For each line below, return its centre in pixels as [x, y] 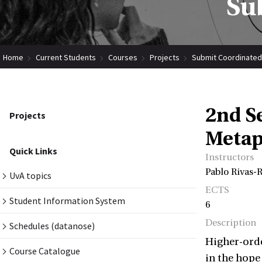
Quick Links [33, 151]
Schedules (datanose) [52, 226]
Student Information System [67, 201]
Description [231, 223]
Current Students [66, 58]
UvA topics [30, 176]
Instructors [230, 158]
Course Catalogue [45, 251]
